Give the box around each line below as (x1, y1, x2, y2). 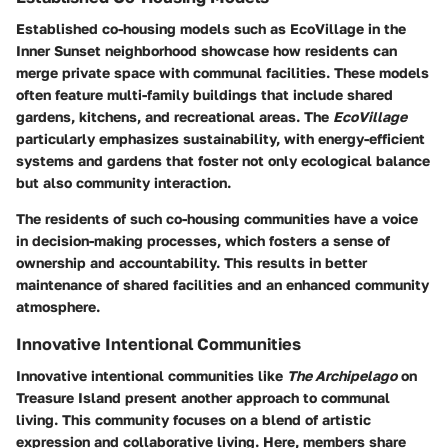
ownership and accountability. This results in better (16, 254, 367, 272)
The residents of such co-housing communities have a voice (16, 210, 418, 228)
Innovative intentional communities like (16, 367, 287, 385)
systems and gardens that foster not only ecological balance (16, 152, 430, 170)
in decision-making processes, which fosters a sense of (16, 232, 390, 250)
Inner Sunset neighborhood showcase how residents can (16, 42, 397, 60)
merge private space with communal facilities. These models (16, 64, 429, 82)
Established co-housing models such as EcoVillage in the (16, 20, 406, 38)
